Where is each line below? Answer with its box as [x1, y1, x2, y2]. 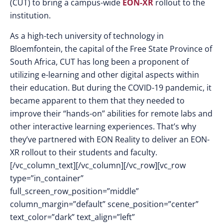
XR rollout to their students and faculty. [10, 147, 157, 158]
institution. [10, 10, 51, 21]
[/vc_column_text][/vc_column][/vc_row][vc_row [10, 160, 186, 171]
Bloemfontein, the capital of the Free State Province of [10, 43, 212, 54]
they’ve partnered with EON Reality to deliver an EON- [10, 134, 210, 145]
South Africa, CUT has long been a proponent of [10, 56, 189, 67]
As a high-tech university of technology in [10, 30, 164, 41]
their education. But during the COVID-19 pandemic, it [10, 82, 212, 93]
